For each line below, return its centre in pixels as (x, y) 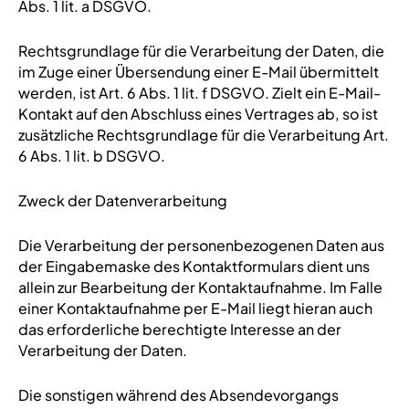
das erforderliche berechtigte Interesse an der (179, 329)
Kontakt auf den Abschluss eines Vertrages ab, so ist (198, 114)
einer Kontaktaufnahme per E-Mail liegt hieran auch (195, 308)
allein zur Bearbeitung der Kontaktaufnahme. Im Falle (200, 287)
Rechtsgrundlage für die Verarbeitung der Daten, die (201, 51)
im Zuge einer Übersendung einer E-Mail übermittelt (198, 72)
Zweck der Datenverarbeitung (122, 200)
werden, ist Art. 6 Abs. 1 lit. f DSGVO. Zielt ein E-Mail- (199, 93)
